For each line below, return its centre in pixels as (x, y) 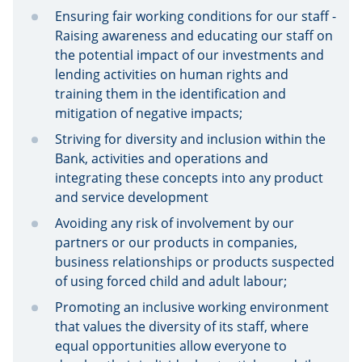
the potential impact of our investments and (189, 55)
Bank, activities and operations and (162, 158)
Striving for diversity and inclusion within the (190, 139)
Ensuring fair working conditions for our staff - (196, 16)
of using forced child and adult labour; (171, 281)
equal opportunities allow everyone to (171, 346)
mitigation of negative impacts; (149, 113)
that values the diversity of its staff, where (182, 326)
